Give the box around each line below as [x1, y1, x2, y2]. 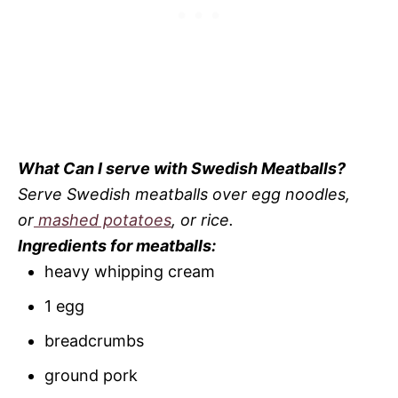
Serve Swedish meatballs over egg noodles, [18, 184, 350, 203]
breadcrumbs [44, 330, 144, 350]
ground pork [44, 365, 138, 385]
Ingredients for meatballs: [18, 235, 219, 255]
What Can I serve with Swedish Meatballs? [18, 158, 346, 178]
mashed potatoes [34, 210, 171, 229]
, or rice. [171, 210, 234, 229]
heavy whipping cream [44, 261, 219, 281]
